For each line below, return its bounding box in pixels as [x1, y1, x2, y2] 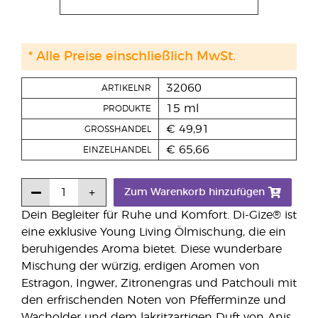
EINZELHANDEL [83, 146, 151, 154]
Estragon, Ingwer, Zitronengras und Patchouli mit [21, 278, 297, 289]
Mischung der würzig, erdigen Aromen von [21, 261, 260, 272]
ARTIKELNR [102, 84, 151, 92]
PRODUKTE [103, 104, 151, 113]
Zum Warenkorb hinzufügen [124, 187, 265, 197]
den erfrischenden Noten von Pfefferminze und [21, 295, 286, 306]
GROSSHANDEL [84, 125, 151, 133]
